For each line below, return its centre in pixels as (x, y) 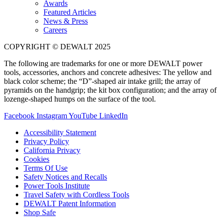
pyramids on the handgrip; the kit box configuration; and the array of (110, 90)
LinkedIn (113, 115)
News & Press (66, 21)
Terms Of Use (46, 168)
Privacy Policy (46, 141)
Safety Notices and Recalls (65, 177)
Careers (55, 30)
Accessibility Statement (60, 132)
